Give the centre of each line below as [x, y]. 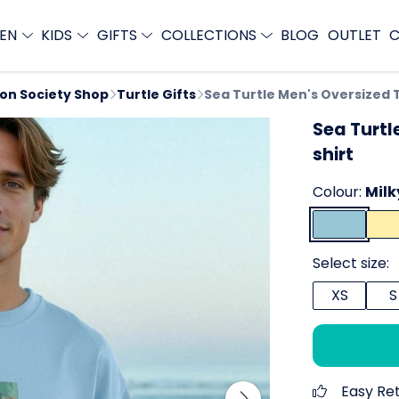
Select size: [351, 263]
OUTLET [354, 35]
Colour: [339, 192]
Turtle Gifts [156, 94]
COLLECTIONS [210, 35]
